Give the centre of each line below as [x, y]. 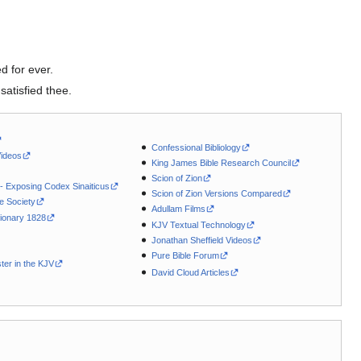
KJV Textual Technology [199, 224]
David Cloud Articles [191, 272]
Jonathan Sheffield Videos [202, 240]
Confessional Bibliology [197, 148]
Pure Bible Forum [186, 255]
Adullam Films [179, 209]
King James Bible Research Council [222, 163]
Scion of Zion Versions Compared [217, 194]
